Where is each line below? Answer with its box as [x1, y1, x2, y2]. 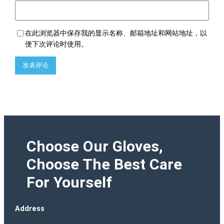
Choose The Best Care [26, 155, 182, 173]
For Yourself [26, 173, 112, 191]
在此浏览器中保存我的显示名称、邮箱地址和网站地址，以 [25, 28, 207, 37]
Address [15, 204, 45, 213]
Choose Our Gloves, [26, 137, 163, 155]
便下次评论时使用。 [25, 39, 88, 48]
